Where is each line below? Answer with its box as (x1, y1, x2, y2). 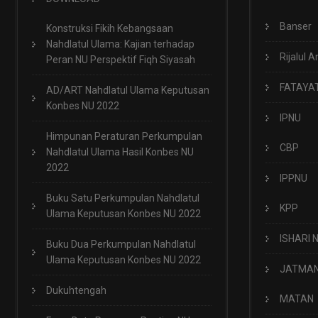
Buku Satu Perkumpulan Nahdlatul (46, 192, 199, 204)
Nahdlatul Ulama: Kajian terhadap (46, 38, 194, 50)
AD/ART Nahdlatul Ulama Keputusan (46, 84, 209, 96)
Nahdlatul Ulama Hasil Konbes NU (46, 146, 194, 158)
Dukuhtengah (46, 285, 106, 296)
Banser (280, 21, 312, 32)
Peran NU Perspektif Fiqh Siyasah (46, 54, 195, 65)
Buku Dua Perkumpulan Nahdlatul (46, 238, 196, 250)
